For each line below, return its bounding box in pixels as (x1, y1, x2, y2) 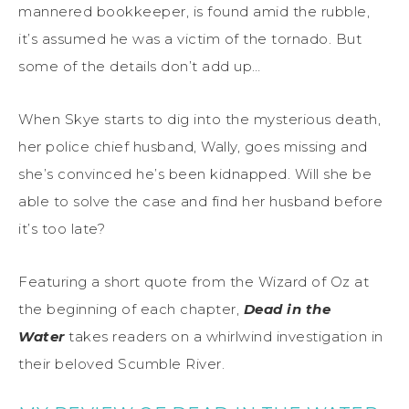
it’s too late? (18, 219, 105, 237)
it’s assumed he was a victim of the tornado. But (18, 29, 362, 47)
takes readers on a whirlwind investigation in (64, 327, 383, 345)
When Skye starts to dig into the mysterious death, (18, 110, 381, 128)
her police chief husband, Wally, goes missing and (18, 137, 368, 155)
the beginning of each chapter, (18, 299, 244, 318)
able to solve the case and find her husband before (18, 192, 383, 210)
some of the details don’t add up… (18, 57, 261, 75)
